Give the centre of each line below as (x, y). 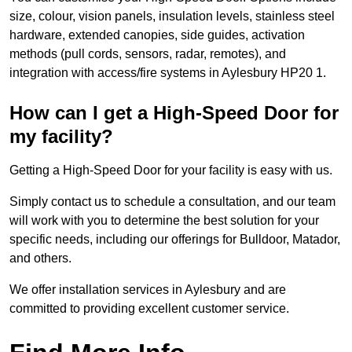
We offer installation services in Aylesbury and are (148, 290)
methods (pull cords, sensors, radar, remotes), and (148, 54)
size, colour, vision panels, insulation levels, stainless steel (172, 16)
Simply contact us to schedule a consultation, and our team (172, 202)
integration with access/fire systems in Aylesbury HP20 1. (168, 73)
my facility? (61, 137)
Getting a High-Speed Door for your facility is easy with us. (171, 170)
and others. (40, 258)
